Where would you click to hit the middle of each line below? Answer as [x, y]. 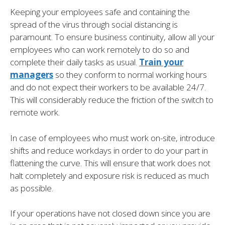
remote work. [35, 113]
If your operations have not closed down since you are [110, 213]
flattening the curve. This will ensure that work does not [110, 163]
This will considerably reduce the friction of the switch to [112, 100]
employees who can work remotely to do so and [100, 50]
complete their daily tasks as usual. [75, 62]
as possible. [32, 188]
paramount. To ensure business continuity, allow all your [112, 37]
